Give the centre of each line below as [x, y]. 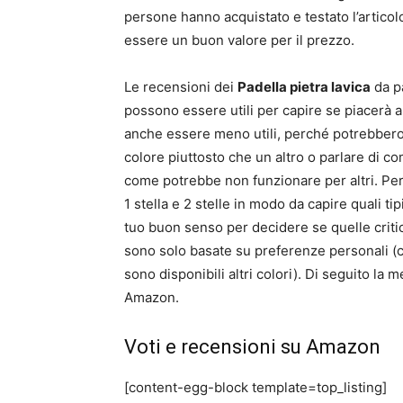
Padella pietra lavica [304, 87]
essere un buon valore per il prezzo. [239, 40]
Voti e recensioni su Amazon [252, 347]
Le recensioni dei [181, 87]
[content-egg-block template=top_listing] [255, 388]
